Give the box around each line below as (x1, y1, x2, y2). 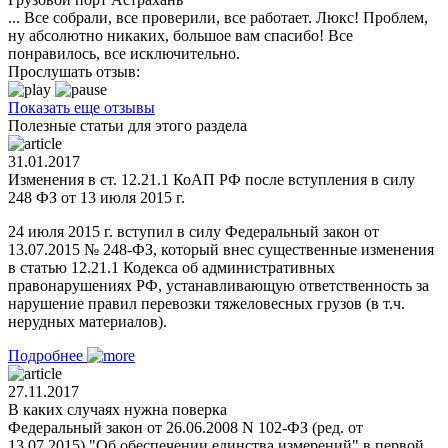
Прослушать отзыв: (8, 62, 140, 80)
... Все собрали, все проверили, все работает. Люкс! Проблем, (8, 8, 428, 26)
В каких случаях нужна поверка (8, 400, 227, 418)
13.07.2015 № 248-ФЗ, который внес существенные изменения (8, 240, 434, 258)
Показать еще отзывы (8, 98, 155, 116)
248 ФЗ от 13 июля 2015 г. (8, 188, 185, 206)
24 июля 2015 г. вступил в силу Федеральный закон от (8, 222, 379, 240)
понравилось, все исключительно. (8, 44, 240, 62)
